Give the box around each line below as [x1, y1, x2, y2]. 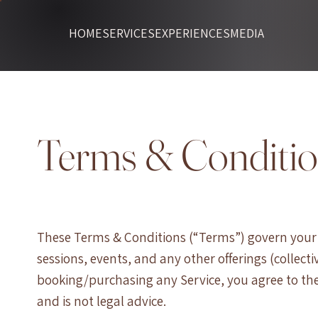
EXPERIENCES [154, 24, 230, 41]
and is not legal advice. [37, 292, 167, 309]
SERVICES [102, 24, 155, 41]
